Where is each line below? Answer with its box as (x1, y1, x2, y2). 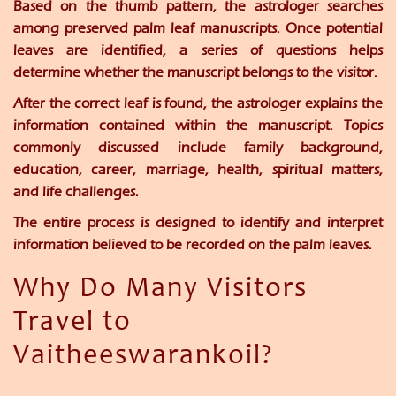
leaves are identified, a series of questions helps (13, 42, 383, 59)
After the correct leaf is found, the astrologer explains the (13, 95, 383, 112)
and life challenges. (13, 183, 139, 201)
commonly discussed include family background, (13, 139, 383, 156)
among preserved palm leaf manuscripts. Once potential (13, 19, 383, 37)
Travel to (13, 309, 132, 339)
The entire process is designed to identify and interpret (13, 214, 383, 232)
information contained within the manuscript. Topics (13, 117, 383, 134)
